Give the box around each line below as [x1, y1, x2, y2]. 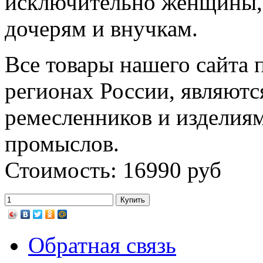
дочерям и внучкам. [5, 15, 198, 41]
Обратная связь [28, 232, 176, 258]
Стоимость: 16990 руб [5, 157, 221, 183]
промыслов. [5, 130, 119, 156]
